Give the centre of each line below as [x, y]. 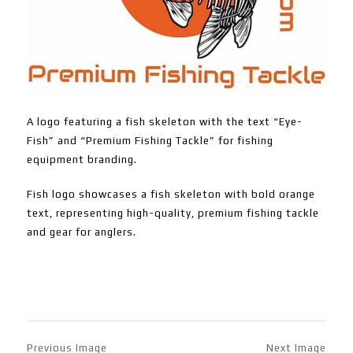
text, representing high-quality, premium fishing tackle [173, 214]
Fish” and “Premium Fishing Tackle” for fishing [150, 141]
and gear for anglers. [81, 232]
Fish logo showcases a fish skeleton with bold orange [171, 195]
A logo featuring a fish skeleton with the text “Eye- [164, 122]
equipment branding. [82, 160]
